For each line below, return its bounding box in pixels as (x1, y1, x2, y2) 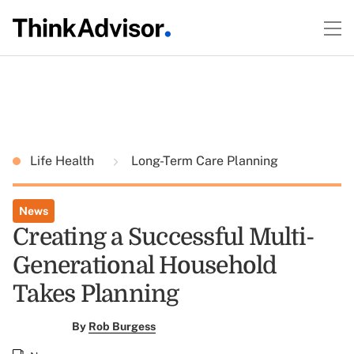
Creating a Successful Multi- (13, 224, 314, 250)
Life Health (30, 153, 97, 168)
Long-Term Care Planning (128, 153, 278, 168)
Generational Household (13, 252, 277, 279)
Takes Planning (13, 281, 179, 307)
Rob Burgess (88, 320, 156, 333)
